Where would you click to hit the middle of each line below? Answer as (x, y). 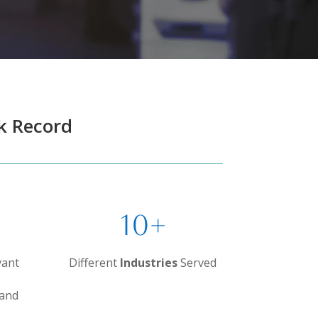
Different (95, 262)
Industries (149, 262)
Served (197, 262)
